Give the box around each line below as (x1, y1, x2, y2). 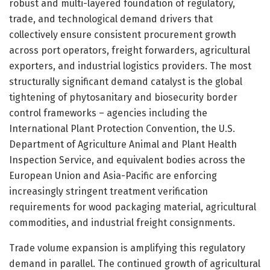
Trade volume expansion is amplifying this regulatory (9, 242, 245, 254)
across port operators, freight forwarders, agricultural (9, 44, 250, 56)
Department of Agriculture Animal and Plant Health (9, 138, 237, 150)
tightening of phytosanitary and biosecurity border (9, 91, 237, 103)
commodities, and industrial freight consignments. (9, 216, 235, 228)
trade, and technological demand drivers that (9, 13, 213, 25)
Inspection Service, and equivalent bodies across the (9, 154, 245, 166)
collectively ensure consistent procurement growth (9, 28, 236, 40)
